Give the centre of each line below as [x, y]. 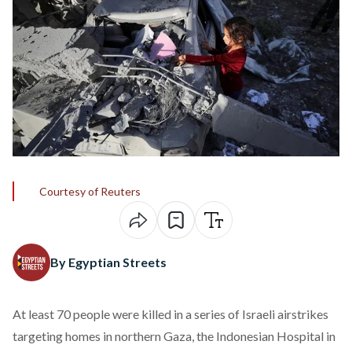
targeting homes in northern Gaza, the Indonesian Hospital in [174, 336]
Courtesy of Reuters [90, 191]
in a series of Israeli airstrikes [250, 314]
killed [156, 314]
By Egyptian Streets [108, 262]
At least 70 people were [77, 314]
